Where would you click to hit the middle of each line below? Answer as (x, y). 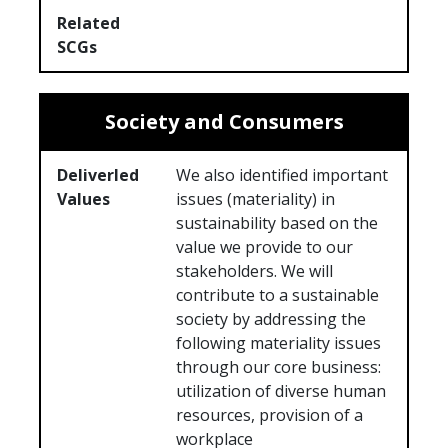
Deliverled (98, 175)
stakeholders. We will (255, 271)
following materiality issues (279, 343)
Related (88, 23)
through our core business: (279, 367)
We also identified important (282, 175)
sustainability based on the (277, 223)
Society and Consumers (224, 122)
